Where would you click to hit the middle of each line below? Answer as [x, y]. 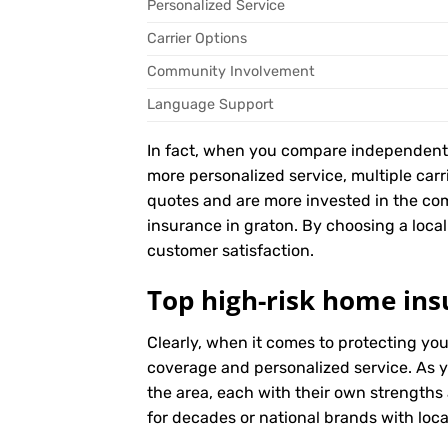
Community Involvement [231, 72]
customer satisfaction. [230, 251]
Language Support [210, 105]
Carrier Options [197, 39]
